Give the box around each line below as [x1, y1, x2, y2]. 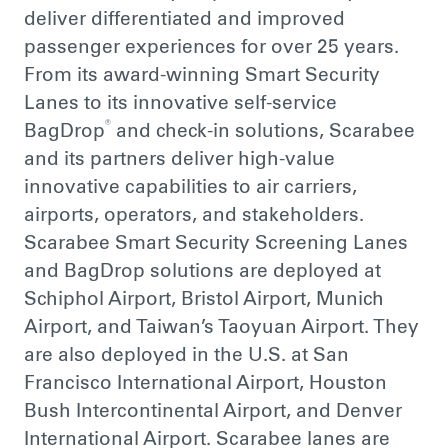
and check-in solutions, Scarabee [110, 123, 415, 143]
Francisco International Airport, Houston [23, 375, 387, 395]
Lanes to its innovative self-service [23, 95, 337, 115]
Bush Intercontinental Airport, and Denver [23, 403, 402, 423]
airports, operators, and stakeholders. [23, 207, 364, 227]
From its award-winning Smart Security [23, 67, 380, 87]
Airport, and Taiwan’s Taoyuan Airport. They [23, 319, 419, 339]
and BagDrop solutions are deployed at [23, 263, 381, 283]
